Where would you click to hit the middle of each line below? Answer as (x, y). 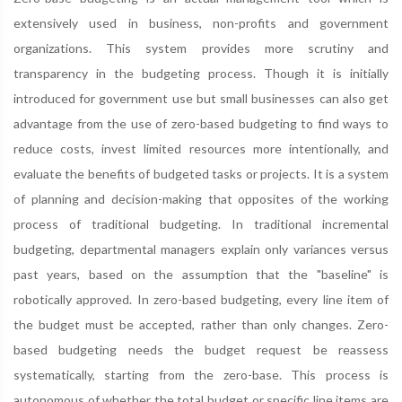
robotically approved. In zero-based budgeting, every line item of (201, 299)
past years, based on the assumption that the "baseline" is (201, 274)
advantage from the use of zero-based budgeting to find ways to (201, 123)
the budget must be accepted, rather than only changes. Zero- (201, 324)
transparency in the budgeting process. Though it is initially (201, 73)
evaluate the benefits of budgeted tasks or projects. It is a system (201, 174)
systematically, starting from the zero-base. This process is (201, 375)
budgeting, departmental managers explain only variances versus (201, 249)
